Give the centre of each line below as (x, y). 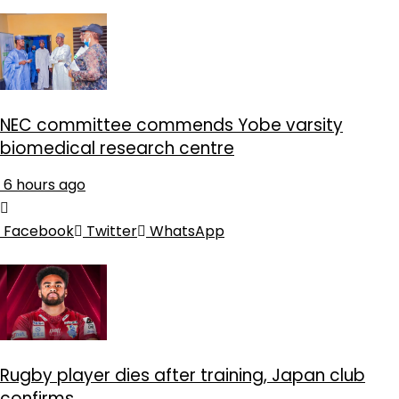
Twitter (112, 231)
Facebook (39, 231)
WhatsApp (187, 231)
